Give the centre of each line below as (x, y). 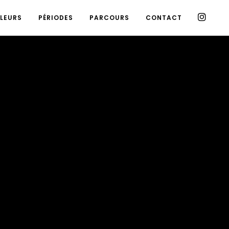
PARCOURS (109, 18)
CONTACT (164, 18)
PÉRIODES (55, 18)
